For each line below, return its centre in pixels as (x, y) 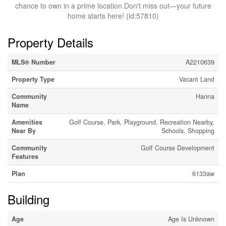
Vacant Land (197, 79)
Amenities (27, 122)
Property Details (50, 42)
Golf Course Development (178, 148)
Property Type (33, 79)
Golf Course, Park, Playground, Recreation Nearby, (142, 122)
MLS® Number (34, 62)
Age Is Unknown (191, 219)
